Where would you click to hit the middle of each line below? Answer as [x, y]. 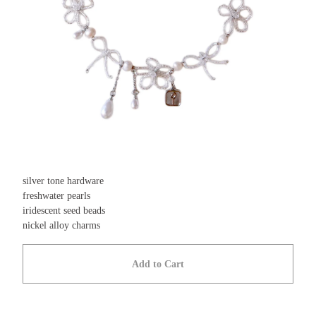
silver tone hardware [63, 181]
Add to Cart [158, 264]
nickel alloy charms [61, 226]
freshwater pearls [56, 196]
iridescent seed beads [64, 211]
